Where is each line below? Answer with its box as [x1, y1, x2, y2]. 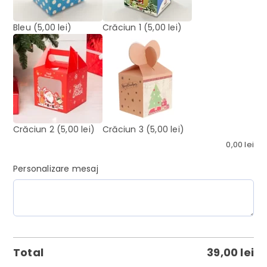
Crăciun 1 [103, 21, 141, 34]
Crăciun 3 [103, 123, 144, 136]
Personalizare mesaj [13, 163, 98, 175]
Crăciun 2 [13, 123, 54, 136]
